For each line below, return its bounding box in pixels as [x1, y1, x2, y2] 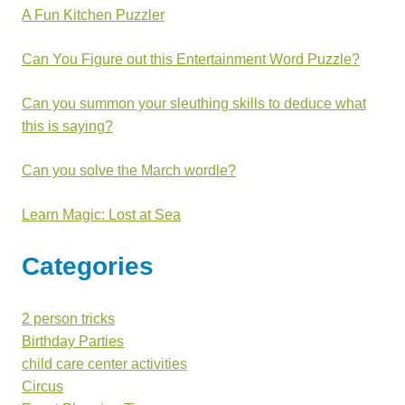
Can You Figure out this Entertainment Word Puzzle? [22, 52, 360, 68]
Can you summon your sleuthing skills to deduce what [22, 96, 366, 112]
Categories [22, 252, 154, 281]
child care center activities [22, 356, 187, 372]
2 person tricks [22, 311, 115, 327]
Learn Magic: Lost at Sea [22, 207, 181, 223]
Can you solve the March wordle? [22, 163, 236, 179]
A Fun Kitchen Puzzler [22, 7, 165, 24]
